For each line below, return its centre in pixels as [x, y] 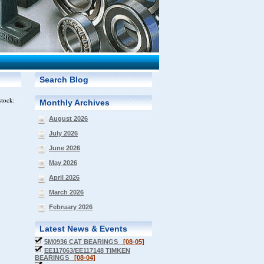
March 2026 [66, 192]
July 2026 [63, 133]
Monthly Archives [75, 103]
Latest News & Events [83, 229]
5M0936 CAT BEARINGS [84, 242]
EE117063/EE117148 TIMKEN [87, 250]
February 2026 [71, 207]
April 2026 [64, 177]
